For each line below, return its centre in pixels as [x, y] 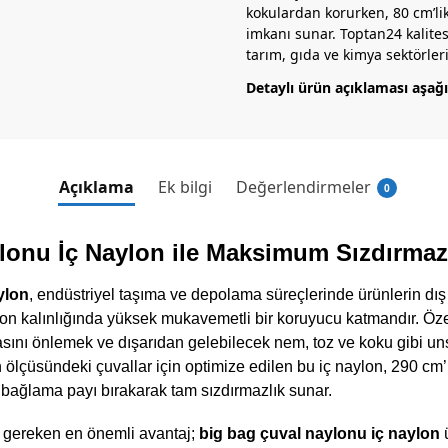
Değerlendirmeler [303, 187]
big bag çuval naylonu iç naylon [319, 434]
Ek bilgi [185, 187]
